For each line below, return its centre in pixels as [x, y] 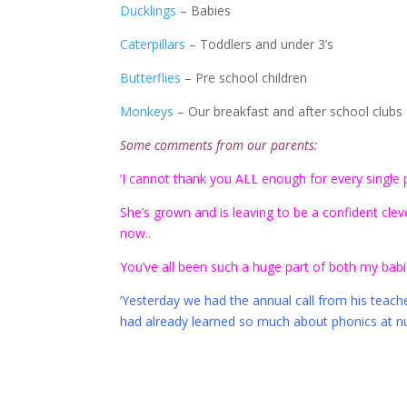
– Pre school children [244, 78]
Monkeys [147, 112]
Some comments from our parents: [219, 145]
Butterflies [150, 78]
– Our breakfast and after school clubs [288, 112]
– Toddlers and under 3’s [259, 45]
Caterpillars [153, 45]
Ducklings [148, 11]
